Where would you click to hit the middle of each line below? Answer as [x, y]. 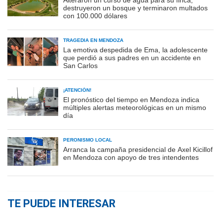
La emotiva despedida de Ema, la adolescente [135, 50]
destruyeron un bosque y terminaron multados [135, 8]
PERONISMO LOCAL [88, 140]
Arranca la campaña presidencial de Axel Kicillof [138, 150]
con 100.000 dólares [95, 16]
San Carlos [80, 66]
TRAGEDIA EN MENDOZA [93, 40]
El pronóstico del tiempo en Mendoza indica [131, 100]
